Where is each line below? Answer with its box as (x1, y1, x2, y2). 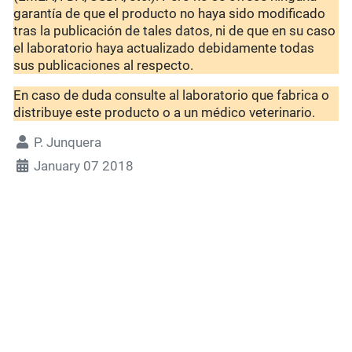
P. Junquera (34, 134, 102, 151)
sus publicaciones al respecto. (13, 57, 194, 74)
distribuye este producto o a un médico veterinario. (13, 104, 316, 121)
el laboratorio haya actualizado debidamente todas (13, 40, 315, 57)
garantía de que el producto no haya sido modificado (13, 5, 326, 22)
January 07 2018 (34, 158, 134, 174)
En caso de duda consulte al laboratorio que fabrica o (13, 87, 330, 104)
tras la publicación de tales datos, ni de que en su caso (13, 23, 336, 39)
